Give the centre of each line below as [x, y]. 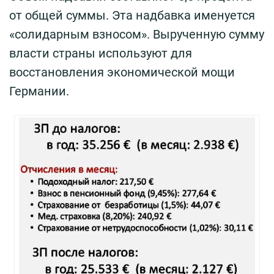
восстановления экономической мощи [122, 72]
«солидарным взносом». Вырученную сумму [137, 34]
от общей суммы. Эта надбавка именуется [132, 15]
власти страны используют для [101, 53]
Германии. [39, 91]
